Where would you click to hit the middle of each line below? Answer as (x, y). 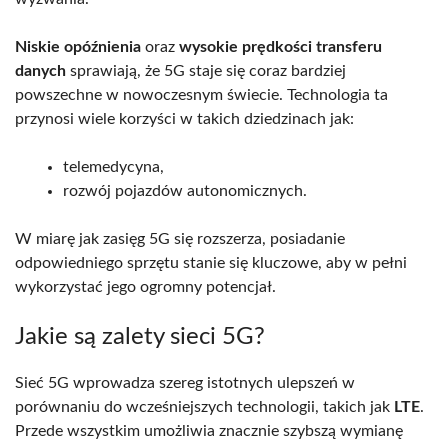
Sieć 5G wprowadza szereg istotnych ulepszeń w (185, 382)
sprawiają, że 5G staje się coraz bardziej (206, 70)
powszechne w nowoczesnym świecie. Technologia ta (201, 94)
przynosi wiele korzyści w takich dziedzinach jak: (184, 118)
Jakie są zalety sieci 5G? (140, 336)
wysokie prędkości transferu (280, 46)
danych (40, 70)
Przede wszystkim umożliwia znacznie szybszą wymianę (209, 430)
